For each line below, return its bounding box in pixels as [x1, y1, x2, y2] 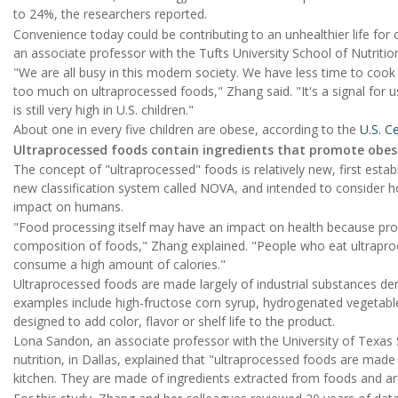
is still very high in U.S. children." [13, 101, 194, 119]
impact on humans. [13, 198, 123, 216]
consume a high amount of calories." [13, 255, 226, 273]
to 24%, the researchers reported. [13, 5, 207, 23]
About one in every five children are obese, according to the [13, 121, 360, 139]
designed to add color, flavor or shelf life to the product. [13, 312, 335, 330]
